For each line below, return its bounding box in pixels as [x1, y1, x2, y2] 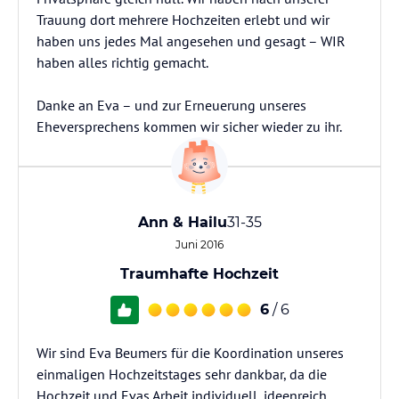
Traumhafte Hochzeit [120, 265, 279, 282]
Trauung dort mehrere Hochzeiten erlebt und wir [37, 11, 330, 28]
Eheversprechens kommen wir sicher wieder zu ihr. [37, 118, 342, 135]
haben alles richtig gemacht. [37, 53, 208, 71]
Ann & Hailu [137, 214, 227, 231]
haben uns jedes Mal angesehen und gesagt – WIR [37, 32, 346, 50]
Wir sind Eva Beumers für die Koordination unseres [37, 344, 344, 362]
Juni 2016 [175, 238, 224, 251]
